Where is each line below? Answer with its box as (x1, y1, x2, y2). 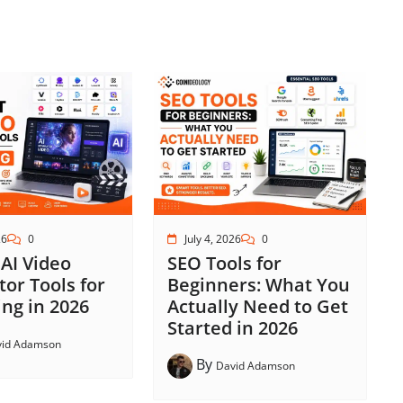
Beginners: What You (166, 273, 350, 298)
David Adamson (215, 358, 295, 374)
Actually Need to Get (166, 294, 348, 319)
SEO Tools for (166, 251, 282, 276)
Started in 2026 (166, 316, 298, 341)
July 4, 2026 (184, 231, 241, 247)
